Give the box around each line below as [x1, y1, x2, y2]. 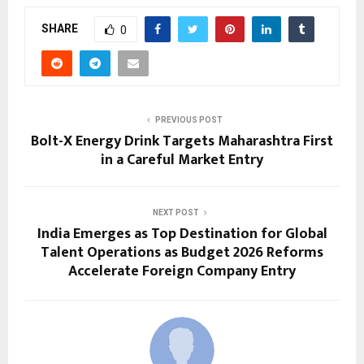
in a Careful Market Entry [101, 148, 263, 173]
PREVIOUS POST [154, 115, 223, 125]
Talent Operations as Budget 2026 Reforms [41, 240, 323, 266]
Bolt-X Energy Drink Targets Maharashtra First [31, 129, 333, 154]
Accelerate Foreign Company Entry [68, 259, 296, 284]
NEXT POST [152, 208, 199, 218]
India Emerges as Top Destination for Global [37, 222, 327, 247]
